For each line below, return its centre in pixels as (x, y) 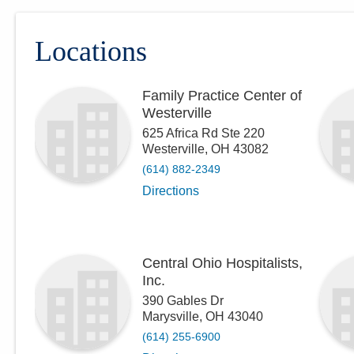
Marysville (171, 317)
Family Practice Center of (222, 96)
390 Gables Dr (183, 301)
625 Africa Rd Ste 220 (203, 134)
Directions (171, 191)
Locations (91, 52)
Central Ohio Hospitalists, (222, 264)
